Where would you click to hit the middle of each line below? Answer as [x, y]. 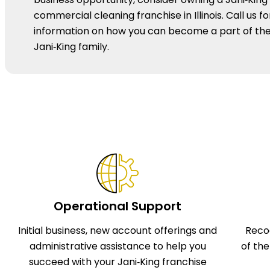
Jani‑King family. [71, 46]
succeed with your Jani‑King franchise [118, 262]
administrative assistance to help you [118, 246]
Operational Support [118, 206]
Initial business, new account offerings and [118, 230]
